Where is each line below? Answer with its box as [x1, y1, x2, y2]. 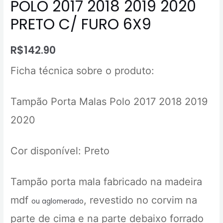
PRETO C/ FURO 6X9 [10, 14, 152, 35]
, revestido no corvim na [84, 194, 198, 207]
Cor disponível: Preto [10, 145, 110, 157]
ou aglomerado [31, 197, 84, 207]
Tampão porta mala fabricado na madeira [10, 176, 203, 188]
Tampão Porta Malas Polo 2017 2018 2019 [10, 96, 208, 108]
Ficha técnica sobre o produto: [10, 65, 155, 77]
